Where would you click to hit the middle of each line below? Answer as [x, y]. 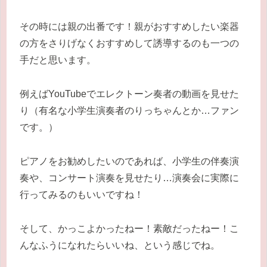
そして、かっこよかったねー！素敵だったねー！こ [129, 228]
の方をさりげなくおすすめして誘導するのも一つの [129, 44]
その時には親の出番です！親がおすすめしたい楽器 [129, 27]
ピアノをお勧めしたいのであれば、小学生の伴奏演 [129, 161]
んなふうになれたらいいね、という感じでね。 [120, 245]
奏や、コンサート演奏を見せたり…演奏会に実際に [129, 178]
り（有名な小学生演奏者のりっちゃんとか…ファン [129, 111]
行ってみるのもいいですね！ [82, 194]
